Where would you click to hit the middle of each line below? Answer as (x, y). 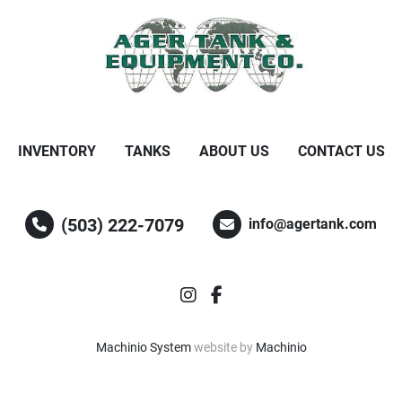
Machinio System (143, 347)
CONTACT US (341, 151)
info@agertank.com (313, 223)
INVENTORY (57, 151)
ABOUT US (234, 151)
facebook (258, 294)
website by (223, 347)
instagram (236, 294)
